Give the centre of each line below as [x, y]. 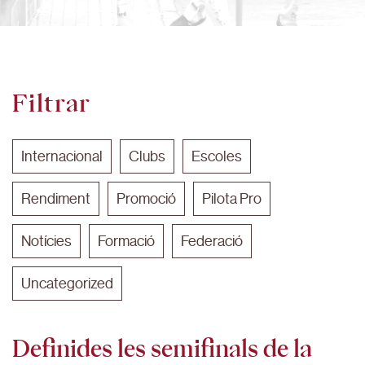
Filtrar [52, 103]
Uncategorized [67, 284]
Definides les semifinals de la [162, 348]
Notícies [46, 241]
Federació [212, 241]
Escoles [217, 156]
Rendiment [56, 199]
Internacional [62, 156]
